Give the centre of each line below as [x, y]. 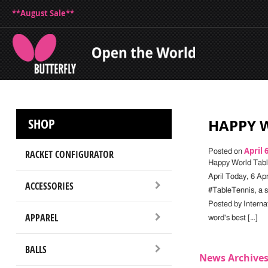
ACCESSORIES [49, 186]
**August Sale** [43, 13]
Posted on [226, 151]
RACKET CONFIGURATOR [69, 154]
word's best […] [233, 218]
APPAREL [41, 217]
